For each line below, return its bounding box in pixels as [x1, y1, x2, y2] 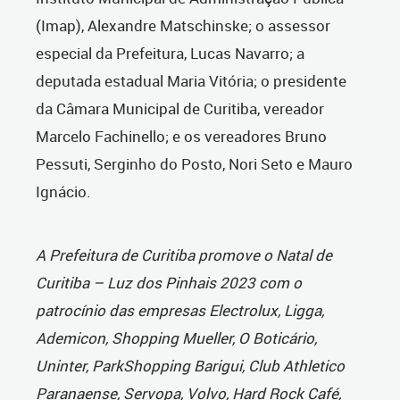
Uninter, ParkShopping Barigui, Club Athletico [36, 355, 345, 377]
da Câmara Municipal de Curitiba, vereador [36, 98, 324, 120]
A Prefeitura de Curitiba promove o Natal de [36, 245, 332, 266]
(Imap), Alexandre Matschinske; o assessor [36, 15, 330, 37]
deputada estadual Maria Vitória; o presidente [36, 71, 346, 92]
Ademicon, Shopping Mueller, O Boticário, [36, 328, 317, 349]
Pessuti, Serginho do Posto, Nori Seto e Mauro [36, 154, 353, 175]
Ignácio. [36, 181, 91, 203]
